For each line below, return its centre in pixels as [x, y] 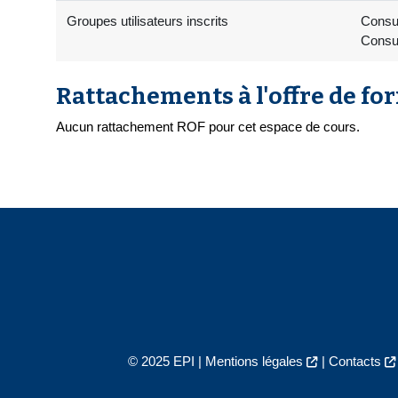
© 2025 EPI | [166, 362]
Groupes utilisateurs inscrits [147, 21]
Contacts [354, 362]
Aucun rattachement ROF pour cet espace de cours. [208, 127]
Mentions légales [254, 362]
